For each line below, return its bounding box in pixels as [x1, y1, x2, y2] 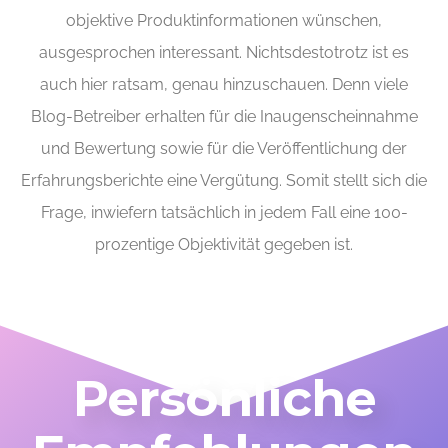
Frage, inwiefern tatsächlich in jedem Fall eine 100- [40, 203, 408, 223]
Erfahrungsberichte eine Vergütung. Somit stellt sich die [21, 171, 427, 191]
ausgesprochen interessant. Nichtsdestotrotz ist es [39, 43, 409, 63]
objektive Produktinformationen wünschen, [66, 11, 382, 31]
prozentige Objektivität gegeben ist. [95, 235, 353, 255]
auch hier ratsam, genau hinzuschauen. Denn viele [40, 75, 408, 95]
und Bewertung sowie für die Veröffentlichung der [41, 139, 407, 159]
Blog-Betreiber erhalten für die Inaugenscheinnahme [30, 107, 418, 127]
